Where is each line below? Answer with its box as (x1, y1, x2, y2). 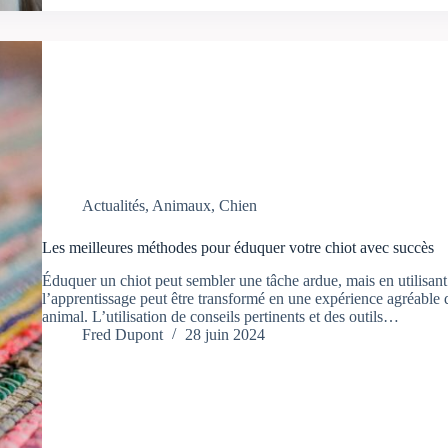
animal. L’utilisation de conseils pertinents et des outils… (41, 308, 399, 326)
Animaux (151, 197, 211, 215)
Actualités (81, 197, 145, 215)
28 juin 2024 (184, 326, 265, 344)
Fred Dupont (81, 326, 163, 344)
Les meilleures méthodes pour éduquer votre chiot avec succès (41, 239, 434, 257)
